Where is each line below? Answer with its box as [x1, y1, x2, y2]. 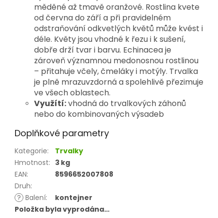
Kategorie [15, 146, 47, 156]
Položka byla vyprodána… [15, 204, 109, 215]
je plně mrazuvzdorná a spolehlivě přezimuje [34, 76, 203, 88]
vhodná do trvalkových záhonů [66, 98, 186, 109]
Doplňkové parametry [15, 127, 109, 140]
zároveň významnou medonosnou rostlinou [34, 55, 199, 67]
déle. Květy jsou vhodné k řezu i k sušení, [34, 34, 185, 45]
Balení [23, 193, 46, 203]
